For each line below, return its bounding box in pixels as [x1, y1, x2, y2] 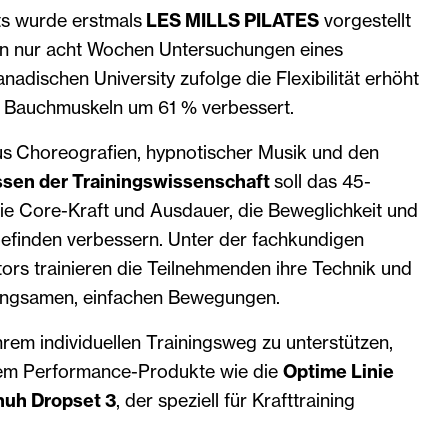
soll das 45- [273, 169, 371, 193]
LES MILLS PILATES [145, 8, 319, 32]
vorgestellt [318, 8, 411, 32]
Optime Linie [282, 359, 394, 383]
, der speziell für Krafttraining [115, 388, 355, 412]
